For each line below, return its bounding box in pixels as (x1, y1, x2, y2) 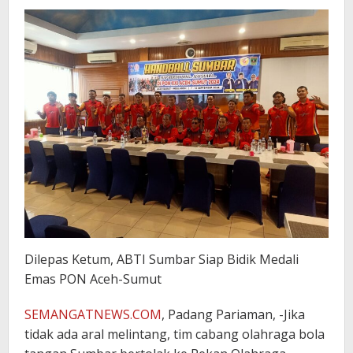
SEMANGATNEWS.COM (24, 305, 162, 323)
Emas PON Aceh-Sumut (24, 269, 162, 288)
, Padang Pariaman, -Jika (162, 305, 305, 323)
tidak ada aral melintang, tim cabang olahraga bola (24, 325, 325, 343)
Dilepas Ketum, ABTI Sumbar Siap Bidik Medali (24, 250, 299, 268)
